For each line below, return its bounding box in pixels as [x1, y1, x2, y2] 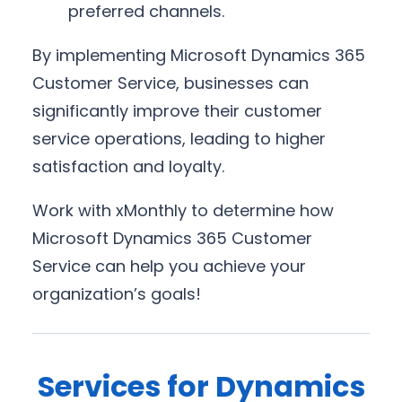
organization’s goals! [32, 282, 201, 305]
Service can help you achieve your [32, 254, 306, 277]
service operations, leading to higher [32, 127, 326, 150]
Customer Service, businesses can [32, 71, 309, 94]
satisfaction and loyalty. [32, 154, 224, 178]
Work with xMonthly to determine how [32, 198, 334, 222]
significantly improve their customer [32, 99, 322, 122]
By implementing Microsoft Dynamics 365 [32, 43, 365, 66]
